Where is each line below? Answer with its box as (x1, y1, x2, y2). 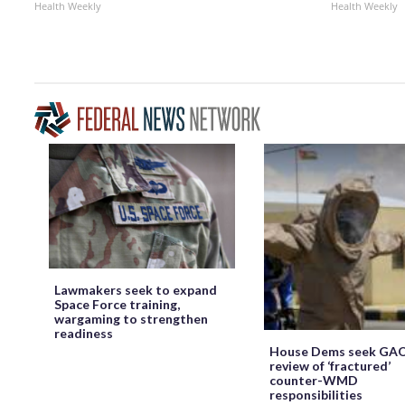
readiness (54, 325, 113, 341)
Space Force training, (54, 296, 180, 312)
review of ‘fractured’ (269, 357, 391, 373)
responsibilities (269, 386, 363, 402)
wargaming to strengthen (54, 310, 208, 326)
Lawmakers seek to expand (54, 281, 217, 297)
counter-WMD (269, 372, 358, 388)
